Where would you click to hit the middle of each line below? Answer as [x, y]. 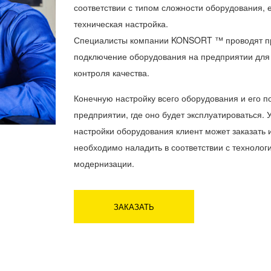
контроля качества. [112, 73]
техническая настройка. [121, 24]
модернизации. [104, 163]
